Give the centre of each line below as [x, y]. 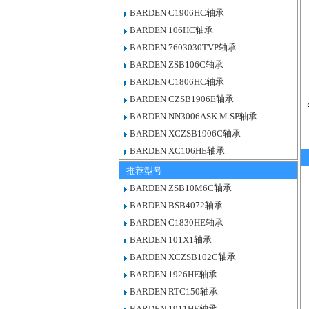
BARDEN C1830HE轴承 [177, 222]
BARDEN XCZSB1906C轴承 [185, 133]
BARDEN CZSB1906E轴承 [182, 99]
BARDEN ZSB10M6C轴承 [181, 188]
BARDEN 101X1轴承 [171, 240]
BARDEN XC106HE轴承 [177, 151]
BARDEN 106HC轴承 [171, 30]
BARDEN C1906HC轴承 [177, 13]
